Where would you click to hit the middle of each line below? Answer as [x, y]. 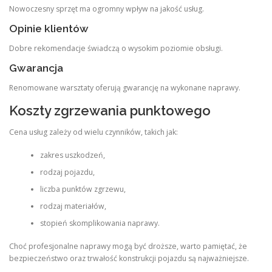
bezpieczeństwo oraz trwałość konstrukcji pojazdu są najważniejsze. [129, 259]
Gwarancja [36, 68]
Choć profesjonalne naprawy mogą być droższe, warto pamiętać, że [128, 246]
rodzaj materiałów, [73, 206]
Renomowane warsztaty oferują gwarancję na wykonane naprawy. [125, 88]
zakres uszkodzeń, [72, 155]
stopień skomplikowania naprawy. [100, 223]
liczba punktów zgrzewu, [83, 189]
